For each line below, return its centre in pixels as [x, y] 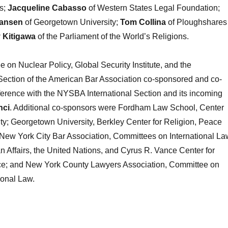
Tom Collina [143, 22]
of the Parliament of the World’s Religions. [112, 37]
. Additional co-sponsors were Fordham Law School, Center [117, 108]
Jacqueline [28, 8]
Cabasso [69, 8]
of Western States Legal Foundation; [153, 8]
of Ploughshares [196, 22]
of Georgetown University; [71, 22]
